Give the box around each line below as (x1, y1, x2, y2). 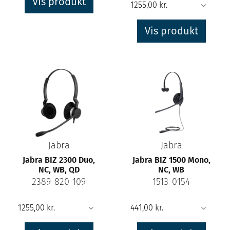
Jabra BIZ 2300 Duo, (23, 155, 95, 165)
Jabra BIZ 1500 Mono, (132, 155, 210, 165)
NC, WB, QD (38, 164, 80, 175)
